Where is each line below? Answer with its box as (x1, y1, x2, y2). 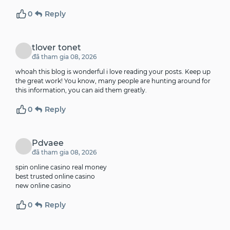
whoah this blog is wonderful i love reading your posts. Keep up (15, 68, 210, 76)
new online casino (15, 182, 71, 190)
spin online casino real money (15, 163, 107, 171)
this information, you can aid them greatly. (15, 86, 147, 94)
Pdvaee (32, 138, 64, 148)
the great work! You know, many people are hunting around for (15, 77, 210, 85)
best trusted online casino (15, 172, 95, 181)
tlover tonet (32, 43, 81, 53)
